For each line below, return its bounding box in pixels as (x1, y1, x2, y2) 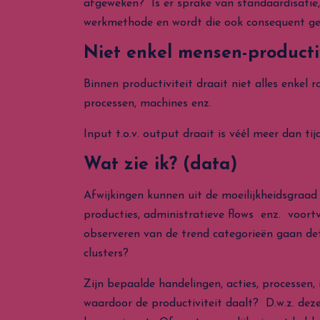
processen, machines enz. (84, 98, 215, 109)
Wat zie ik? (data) (84, 156, 237, 174)
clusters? (84, 248, 129, 259)
